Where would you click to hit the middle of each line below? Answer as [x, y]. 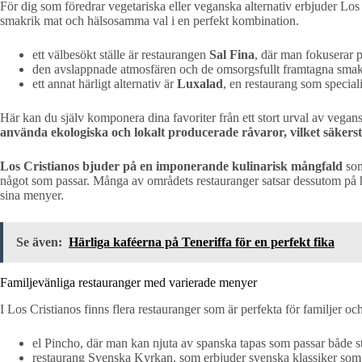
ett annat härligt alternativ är [105, 83]
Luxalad [200, 83]
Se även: [39, 242]
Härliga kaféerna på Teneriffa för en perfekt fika [202, 242]
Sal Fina [232, 54]
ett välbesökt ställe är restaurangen [121, 54]
